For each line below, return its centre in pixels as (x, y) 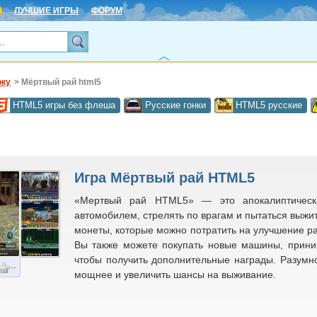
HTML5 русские (269, 105)
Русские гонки (175, 105)
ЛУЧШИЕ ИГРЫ (46, 11)
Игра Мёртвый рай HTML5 (165, 178)
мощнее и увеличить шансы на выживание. (175, 275)
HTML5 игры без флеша (64, 105)
